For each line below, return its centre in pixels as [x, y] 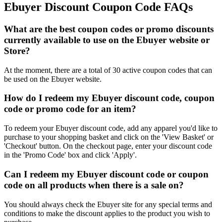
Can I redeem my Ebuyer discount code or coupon [106, 174]
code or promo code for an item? [70, 109]
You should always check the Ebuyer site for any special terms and [108, 204]
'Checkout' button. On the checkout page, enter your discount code [108, 146]
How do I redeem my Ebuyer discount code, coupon [109, 98]
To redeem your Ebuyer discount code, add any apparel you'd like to [111, 128]
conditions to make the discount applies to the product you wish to [107, 213]
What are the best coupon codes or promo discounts [109, 29]
